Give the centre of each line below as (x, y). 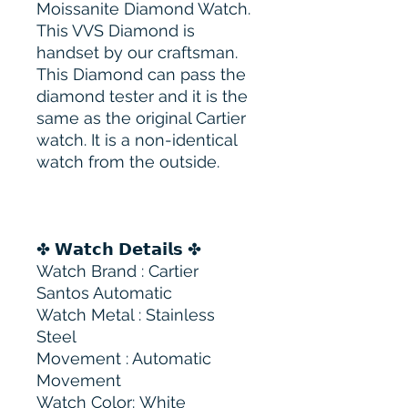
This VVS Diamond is (116, 31)
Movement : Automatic (124, 359)
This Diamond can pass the (141, 75)
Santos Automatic (104, 293)
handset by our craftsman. (137, 53)
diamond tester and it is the (142, 97)
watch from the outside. (128, 162)
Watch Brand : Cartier (117, 271)
